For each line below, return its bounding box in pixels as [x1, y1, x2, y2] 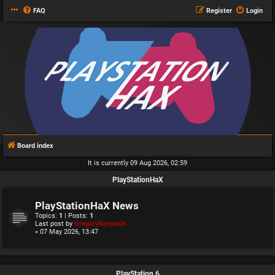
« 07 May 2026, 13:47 [35, 228, 98, 236]
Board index [17, 142, 53, 150]
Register [206, 7, 232, 15]
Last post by [35, 220, 74, 228]
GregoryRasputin [74, 220, 126, 228]
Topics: [35, 212, 59, 220]
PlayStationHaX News [35, 200, 139, 212]
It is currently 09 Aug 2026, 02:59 [88, 159, 187, 167]
